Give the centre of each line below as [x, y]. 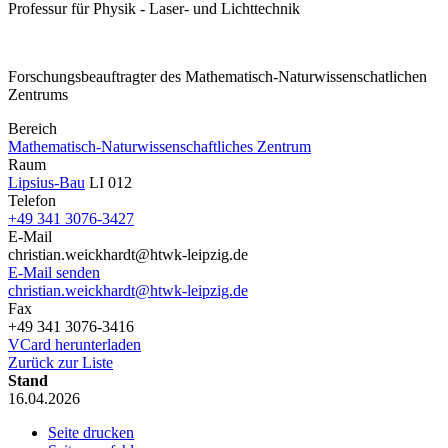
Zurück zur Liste [60, 362]
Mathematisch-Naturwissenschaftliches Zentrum [159, 146]
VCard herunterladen [74, 344]
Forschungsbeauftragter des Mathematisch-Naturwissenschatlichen [217, 76]
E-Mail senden [54, 272]
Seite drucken [91, 432]
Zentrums [38, 94]
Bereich [32, 128]
